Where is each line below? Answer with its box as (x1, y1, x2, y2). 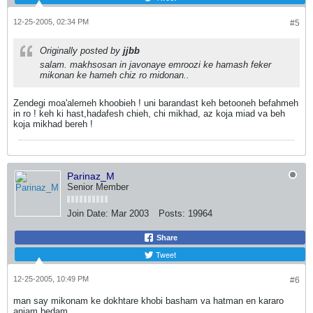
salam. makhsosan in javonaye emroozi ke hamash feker (40, 59, 271, 70)
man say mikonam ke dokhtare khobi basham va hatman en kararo (13, 296, 284, 306)
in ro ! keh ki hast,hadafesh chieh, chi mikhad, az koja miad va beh (13, 108, 285, 119)
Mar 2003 (111, 208, 149, 219)
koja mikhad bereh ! (13, 119, 93, 129)
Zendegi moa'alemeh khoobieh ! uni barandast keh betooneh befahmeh (13, 98, 298, 108)
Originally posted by (40, 45, 123, 56)
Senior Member (67, 182, 129, 192)
